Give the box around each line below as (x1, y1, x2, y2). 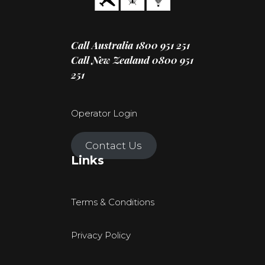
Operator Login (71, 108, 137, 119)
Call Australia (71, 38, 135, 52)
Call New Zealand (71, 53, 152, 67)
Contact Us (85, 140, 143, 152)
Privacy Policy (71, 230, 131, 241)
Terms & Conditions (71, 196, 154, 208)
